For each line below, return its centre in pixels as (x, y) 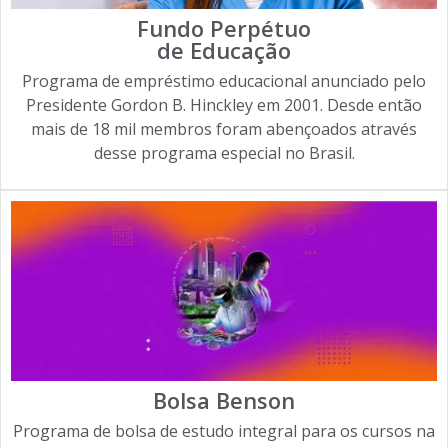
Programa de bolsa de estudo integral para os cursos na (224, 431)
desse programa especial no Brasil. (224, 153)
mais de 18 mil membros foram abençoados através (224, 129)
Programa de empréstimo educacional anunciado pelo (224, 81)
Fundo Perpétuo (224, 28)
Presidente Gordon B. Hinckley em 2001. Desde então (224, 105)
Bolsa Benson (224, 400)
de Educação (224, 50)
